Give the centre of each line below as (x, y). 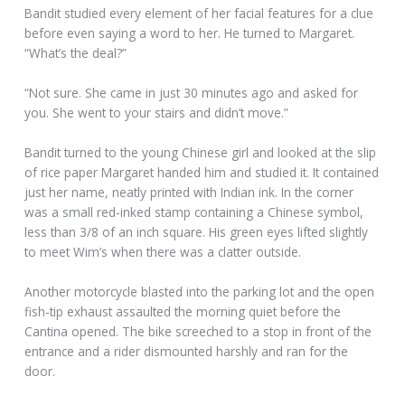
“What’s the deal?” (76, 52)
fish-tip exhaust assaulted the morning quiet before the (183, 311)
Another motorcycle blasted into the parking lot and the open (200, 291)
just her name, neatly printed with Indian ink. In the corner (189, 192)
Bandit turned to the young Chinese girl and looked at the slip (201, 152)
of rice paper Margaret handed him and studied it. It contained (202, 172)
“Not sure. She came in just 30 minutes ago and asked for (192, 92)
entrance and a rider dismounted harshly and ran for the (187, 351)
